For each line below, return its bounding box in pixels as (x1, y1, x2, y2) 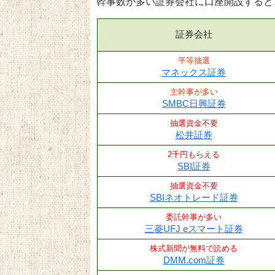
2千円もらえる (168, 149, 220, 159)
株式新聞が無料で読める (150, 243, 238, 253)
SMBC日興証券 (161, 98, 226, 109)
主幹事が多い (169, 87, 218, 96)
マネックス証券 (161, 66, 226, 77)
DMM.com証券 (163, 254, 225, 265)
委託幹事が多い (166, 212, 222, 222)
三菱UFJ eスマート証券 (144, 223, 243, 234)
